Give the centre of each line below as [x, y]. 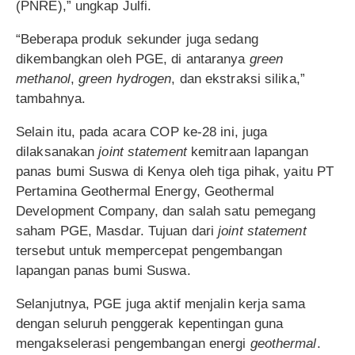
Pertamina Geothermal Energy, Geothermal [145, 192]
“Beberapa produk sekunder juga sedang [137, 40]
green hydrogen [125, 79]
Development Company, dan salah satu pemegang [166, 212]
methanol [43, 79]
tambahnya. [51, 99]
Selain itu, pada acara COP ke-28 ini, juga [142, 132]
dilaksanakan [57, 152]
